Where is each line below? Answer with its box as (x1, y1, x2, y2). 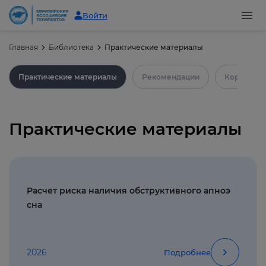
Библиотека (49, 43, 94, 52)
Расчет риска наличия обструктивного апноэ (27, 185, 230, 196)
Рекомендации (142, 72, 199, 81)
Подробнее (164, 247, 211, 257)
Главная (9, 43, 38, 52)
